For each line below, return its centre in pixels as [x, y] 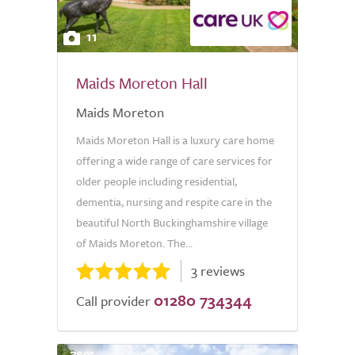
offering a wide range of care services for [174, 160]
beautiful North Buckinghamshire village [172, 222]
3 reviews [218, 271]
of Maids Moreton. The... [134, 243]
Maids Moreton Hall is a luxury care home [175, 140]
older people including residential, [157, 181]
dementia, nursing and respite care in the [174, 202]
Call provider [113, 301]
